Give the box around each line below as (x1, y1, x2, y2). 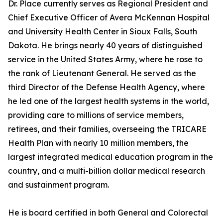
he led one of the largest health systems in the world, (8, 96, 209, 107)
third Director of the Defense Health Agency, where (8, 82, 205, 93)
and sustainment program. (8, 180, 109, 190)
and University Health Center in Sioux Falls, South (8, 26, 197, 37)
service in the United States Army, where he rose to (8, 54, 203, 65)
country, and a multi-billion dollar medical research (8, 166, 205, 176)
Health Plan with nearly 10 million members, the (8, 138, 189, 148)
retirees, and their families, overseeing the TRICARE (8, 124, 207, 134)
